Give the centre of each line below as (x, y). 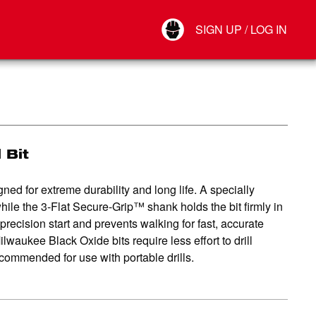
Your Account (211, 18)
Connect (201, 32)
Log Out (200, 46)
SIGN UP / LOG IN (241, 29)
